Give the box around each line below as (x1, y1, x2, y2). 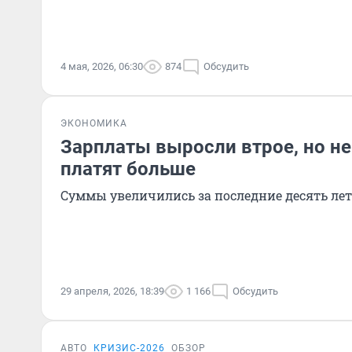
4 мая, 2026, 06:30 (60, 60, 143, 72)
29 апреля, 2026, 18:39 (60, 285, 164, 297)
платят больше (60, 158, 196, 180)
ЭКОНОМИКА (60, 118, 127, 129)
